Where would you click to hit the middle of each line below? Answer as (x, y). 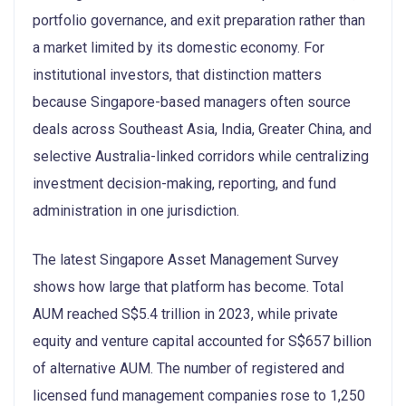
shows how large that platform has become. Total (188, 286)
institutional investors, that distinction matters (177, 74)
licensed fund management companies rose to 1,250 (199, 395)
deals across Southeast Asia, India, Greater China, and (202, 129)
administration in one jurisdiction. (136, 210)
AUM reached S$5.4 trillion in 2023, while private (185, 314)
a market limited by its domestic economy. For (179, 47)
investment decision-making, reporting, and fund (184, 183)
